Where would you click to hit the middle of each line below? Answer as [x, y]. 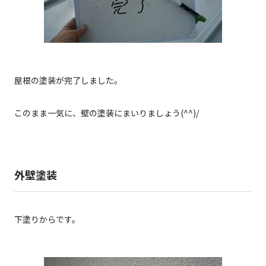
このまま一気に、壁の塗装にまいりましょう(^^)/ [107, 113]
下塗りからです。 [47, 219]
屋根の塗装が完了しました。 [68, 80]
